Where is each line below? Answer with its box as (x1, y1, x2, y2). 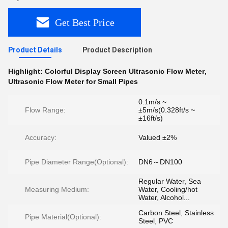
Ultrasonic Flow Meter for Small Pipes (8, 77, 138, 85)
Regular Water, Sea (138, 177, 201, 185)
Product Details (8, 46, 62, 54)
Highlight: (8, 67, 45, 75)
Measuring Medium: (25, 185, 89, 193)
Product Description (82, 46, 152, 54)
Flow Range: (25, 106, 66, 114)
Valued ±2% (138, 133, 177, 141)
